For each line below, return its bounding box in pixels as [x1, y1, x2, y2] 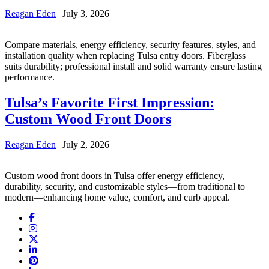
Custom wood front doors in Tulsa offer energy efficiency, [5, 170, 225, 181]
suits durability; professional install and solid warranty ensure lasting [5, 61, 262, 71]
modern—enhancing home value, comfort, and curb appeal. [5, 192, 230, 202]
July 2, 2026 [62, 139, 109, 150]
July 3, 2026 [62, 8, 109, 19]
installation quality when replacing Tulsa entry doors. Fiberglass [5, 50, 246, 61]
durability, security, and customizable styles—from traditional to [5, 181, 245, 192]
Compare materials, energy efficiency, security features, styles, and [5, 39, 256, 50]
